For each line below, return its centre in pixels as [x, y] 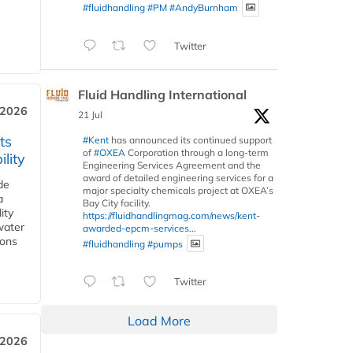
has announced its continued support [190, 139]
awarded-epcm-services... [139, 228]
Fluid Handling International [162, 94]
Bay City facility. [117, 203]
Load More [159, 321]
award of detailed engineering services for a [178, 177]
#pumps [165, 243]
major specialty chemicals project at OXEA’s [178, 190]
